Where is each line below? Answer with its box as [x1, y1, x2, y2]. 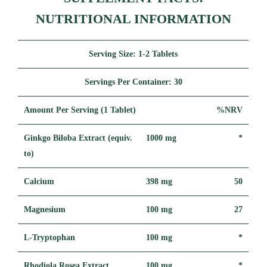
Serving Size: [89, 49, 139, 58]
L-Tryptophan [24, 232, 76, 242]
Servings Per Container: [84, 77, 174, 86]
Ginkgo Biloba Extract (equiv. [24, 133, 133, 142]
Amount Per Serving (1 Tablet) [24, 105, 136, 114]
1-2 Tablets [138, 49, 178, 58]
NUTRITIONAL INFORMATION [35, 11, 231, 26]
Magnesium [24, 204, 66, 214]
